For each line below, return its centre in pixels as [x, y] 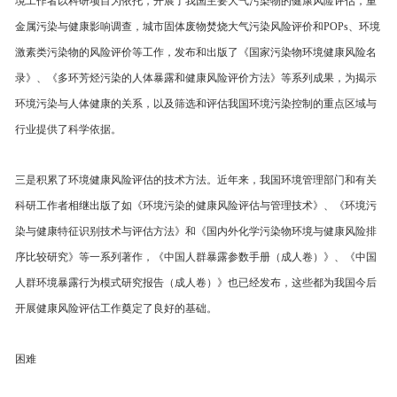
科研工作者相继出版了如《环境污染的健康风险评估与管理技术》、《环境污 [196, 206]
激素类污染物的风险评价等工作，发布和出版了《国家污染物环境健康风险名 [196, 52]
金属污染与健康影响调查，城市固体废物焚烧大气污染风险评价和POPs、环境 [198, 27]
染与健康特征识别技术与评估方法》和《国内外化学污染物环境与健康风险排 [196, 231]
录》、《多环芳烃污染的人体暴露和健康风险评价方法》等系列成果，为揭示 [196, 78]
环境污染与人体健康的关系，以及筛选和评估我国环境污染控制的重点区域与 [196, 104]
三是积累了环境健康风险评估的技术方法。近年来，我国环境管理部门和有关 [196, 180]
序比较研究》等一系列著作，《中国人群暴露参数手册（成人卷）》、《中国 [196, 257]
